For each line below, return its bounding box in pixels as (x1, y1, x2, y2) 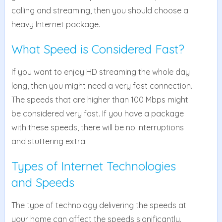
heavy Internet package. (11, 19, 100, 30)
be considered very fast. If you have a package (11, 109, 184, 119)
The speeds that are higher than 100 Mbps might (11, 95, 188, 105)
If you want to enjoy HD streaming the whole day (11, 67, 190, 77)
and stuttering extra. (11, 136, 87, 147)
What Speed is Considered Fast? (11, 42, 184, 57)
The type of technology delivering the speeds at (11, 200, 186, 211)
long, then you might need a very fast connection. (11, 81, 192, 91)
